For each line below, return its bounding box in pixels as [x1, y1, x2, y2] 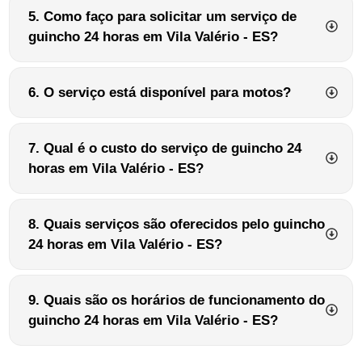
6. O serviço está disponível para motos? [28, 84, 291, 100]
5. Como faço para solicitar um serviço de [28, 8, 297, 24]
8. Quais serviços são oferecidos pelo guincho [28, 216, 325, 232]
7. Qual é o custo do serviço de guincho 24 [28, 140, 301, 156]
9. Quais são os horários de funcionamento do [28, 292, 325, 308]
